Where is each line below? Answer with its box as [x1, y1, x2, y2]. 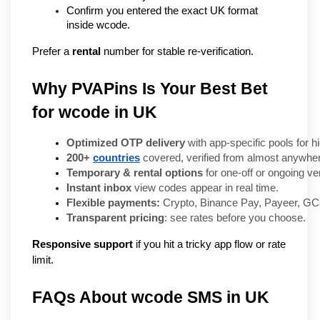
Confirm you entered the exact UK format [66, 5, 258, 17]
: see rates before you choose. [164, 212, 306, 224]
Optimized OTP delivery [66, 137, 185, 149]
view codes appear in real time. [131, 182, 279, 194]
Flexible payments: [66, 197, 160, 209]
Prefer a [32, 46, 72, 58]
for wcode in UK [32, 103, 170, 122]
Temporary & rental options [66, 167, 203, 179]
